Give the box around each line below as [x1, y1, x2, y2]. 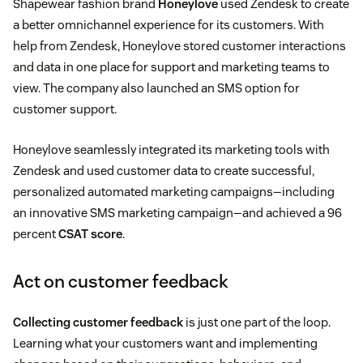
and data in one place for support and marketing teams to [13, 58, 330, 75]
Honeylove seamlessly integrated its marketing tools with [13, 141, 330, 157]
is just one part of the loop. [183, 314, 331, 330]
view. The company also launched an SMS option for [13, 79, 300, 96]
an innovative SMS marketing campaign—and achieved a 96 [13, 204, 342, 220]
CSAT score [58, 225, 122, 241]
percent [13, 225, 58, 241]
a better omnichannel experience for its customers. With [13, 16, 324, 32]
